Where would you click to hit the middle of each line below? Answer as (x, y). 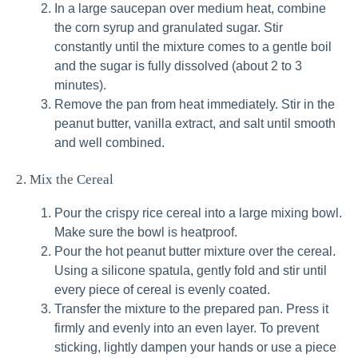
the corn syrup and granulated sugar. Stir (169, 28)
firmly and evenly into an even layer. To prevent (187, 328)
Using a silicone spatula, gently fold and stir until (191, 271)
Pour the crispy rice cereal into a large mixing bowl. (198, 213)
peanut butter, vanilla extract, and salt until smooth (195, 124)
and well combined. (109, 143)
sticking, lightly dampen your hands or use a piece (195, 348)
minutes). (80, 86)
